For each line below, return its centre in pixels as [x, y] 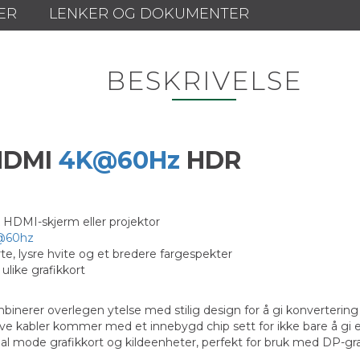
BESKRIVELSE [204, 81]
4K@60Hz [119, 160]
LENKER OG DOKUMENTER [149, 14]
